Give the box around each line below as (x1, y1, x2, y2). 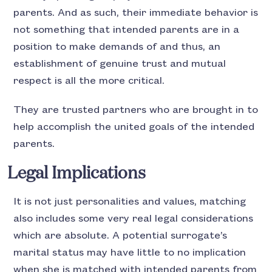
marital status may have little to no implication (13, 247, 246, 259)
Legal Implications (7, 165, 146, 183)
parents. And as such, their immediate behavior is (13, 7, 259, 19)
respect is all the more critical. (13, 75, 167, 87)
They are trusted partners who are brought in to (13, 104, 259, 116)
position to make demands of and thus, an (13, 41, 221, 53)
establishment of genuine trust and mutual (13, 58, 226, 70)
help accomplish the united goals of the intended (13, 121, 255, 133)
